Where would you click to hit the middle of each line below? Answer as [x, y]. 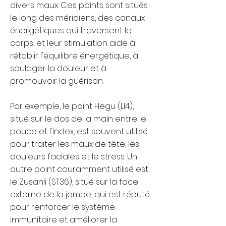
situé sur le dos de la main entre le [78, 119]
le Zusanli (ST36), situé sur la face [74, 182]
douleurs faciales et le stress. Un [74, 157]
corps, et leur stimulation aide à [73, 43]
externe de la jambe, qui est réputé [80, 194]
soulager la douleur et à [58, 68]
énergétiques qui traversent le [71, 31]
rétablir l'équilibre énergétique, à [74, 56]
